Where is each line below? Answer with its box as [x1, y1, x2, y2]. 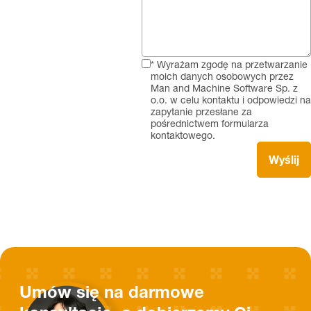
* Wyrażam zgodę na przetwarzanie [151, 58, 308, 72]
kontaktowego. [151, 129, 215, 142]
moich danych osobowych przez [151, 70, 294, 83]
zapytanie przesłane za [151, 106, 252, 119]
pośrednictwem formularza [151, 117, 269, 131]
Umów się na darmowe [19, 282, 204, 303]
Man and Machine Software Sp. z [151, 82, 298, 95]
